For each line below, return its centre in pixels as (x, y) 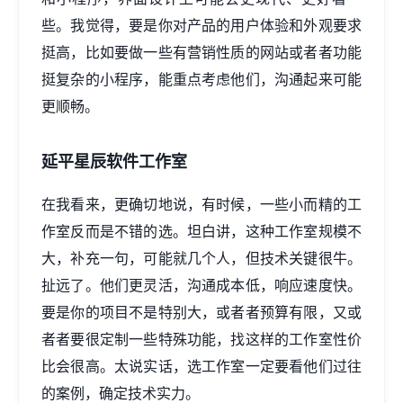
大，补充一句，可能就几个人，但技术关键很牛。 (201, 258)
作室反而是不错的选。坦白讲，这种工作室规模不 (201, 231)
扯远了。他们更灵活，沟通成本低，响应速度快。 (201, 285)
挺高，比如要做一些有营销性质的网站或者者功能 (201, 52)
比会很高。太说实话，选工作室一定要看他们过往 (201, 366)
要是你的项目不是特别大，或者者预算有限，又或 (201, 312)
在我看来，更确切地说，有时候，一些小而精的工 (201, 204)
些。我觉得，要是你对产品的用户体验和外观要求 (201, 25)
